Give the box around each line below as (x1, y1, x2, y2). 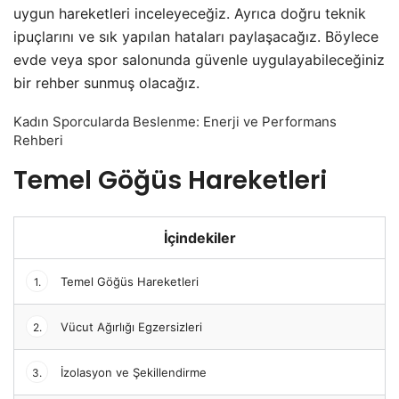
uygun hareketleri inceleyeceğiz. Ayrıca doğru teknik (13, 4, 366, 22)
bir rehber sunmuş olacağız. (13, 73, 199, 92)
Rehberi (13, 131, 63, 149)
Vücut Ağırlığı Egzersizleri (57, 319, 202, 334)
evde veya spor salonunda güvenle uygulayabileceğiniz (13, 50, 385, 69)
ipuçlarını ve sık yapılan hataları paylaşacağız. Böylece (13, 27, 379, 45)
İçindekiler (163, 228, 236, 247)
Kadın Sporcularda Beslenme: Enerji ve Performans (13, 112, 337, 130)
